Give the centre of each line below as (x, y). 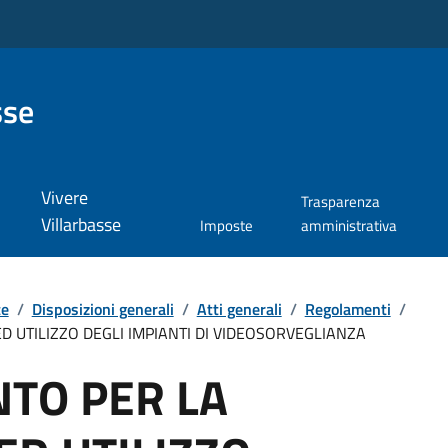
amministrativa (348, 226)
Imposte (226, 226)
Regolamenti (347, 308)
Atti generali (239, 308)
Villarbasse (80, 225)
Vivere (64, 198)
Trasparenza (340, 202)
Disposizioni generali (102, 308)
